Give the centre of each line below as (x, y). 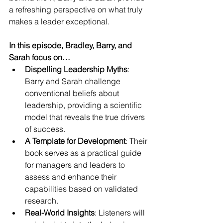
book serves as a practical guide (84, 153)
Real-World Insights (60, 213)
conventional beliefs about (73, 93)
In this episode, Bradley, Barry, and (71, 45)
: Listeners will (121, 213)
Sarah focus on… (40, 57)
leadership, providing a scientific (84, 105)
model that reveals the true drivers (86, 117)
